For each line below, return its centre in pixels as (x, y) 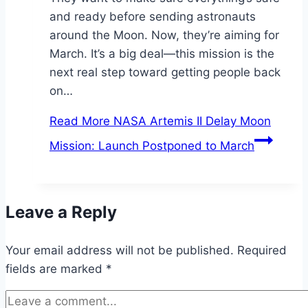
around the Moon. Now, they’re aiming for (164, 35)
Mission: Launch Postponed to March (152, 145)
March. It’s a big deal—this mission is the (162, 53)
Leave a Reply (61, 212)
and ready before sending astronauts (153, 16)
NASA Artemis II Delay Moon (190, 121)
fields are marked (56, 268)
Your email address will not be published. (120, 250)
